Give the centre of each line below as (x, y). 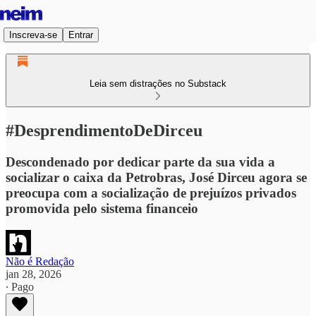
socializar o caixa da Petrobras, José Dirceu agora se (156, 177)
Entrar (81, 35)
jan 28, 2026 (34, 274)
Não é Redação (40, 261)
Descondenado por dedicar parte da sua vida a (140, 162)
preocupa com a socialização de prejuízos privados (151, 193)
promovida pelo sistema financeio (102, 208)
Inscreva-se (33, 35)
